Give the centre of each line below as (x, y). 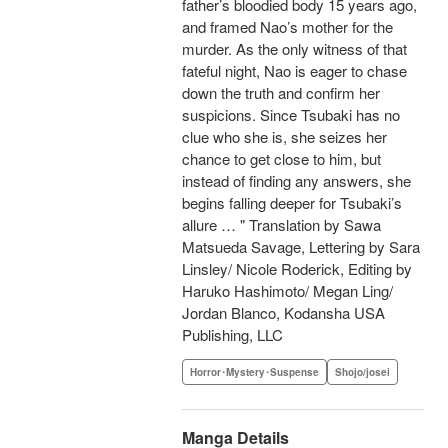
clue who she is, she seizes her (284, 137)
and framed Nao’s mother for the (287, 27)
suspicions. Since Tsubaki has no (291, 115)
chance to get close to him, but (281, 159)
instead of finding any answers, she (296, 181)
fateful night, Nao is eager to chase (294, 71)
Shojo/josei (362, 372)
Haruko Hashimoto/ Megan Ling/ (287, 291)
